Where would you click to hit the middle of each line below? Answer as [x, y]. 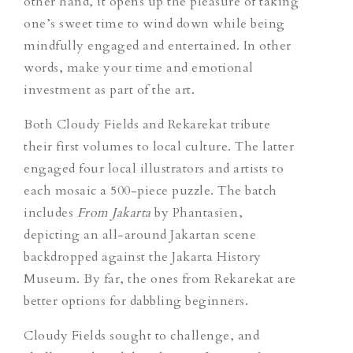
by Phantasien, [197, 212]
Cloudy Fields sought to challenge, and [141, 335]
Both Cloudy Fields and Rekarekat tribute [147, 124]
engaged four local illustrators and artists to [154, 168]
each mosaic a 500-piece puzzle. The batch [150, 190]
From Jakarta [114, 212]
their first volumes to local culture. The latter [159, 146]
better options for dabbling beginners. [136, 301]
